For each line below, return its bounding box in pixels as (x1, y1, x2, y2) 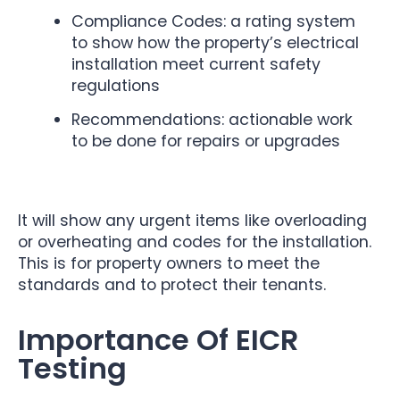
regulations (71, 74, 160, 96)
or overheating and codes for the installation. (18, 230, 371, 253)
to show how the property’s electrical (71, 31, 359, 54)
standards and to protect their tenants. (18, 273, 326, 296)
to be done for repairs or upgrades (71, 130, 340, 153)
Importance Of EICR (18, 320, 298, 361)
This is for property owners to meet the (18, 252, 320, 274)
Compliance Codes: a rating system (71, 10, 355, 32)
